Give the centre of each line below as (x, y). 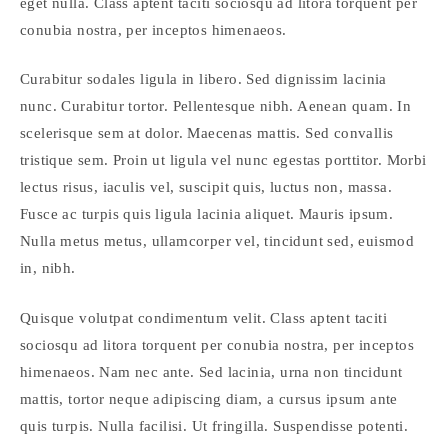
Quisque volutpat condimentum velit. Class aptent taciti (203, 317)
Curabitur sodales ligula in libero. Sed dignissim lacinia (203, 79)
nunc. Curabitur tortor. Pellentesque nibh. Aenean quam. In (216, 106)
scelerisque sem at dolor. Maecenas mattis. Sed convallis (207, 133)
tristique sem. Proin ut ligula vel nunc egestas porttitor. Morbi (223, 160)
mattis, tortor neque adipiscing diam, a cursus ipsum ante (209, 398)
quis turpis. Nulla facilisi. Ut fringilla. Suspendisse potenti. (214, 425)
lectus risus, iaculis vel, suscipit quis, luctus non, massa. (206, 187)
